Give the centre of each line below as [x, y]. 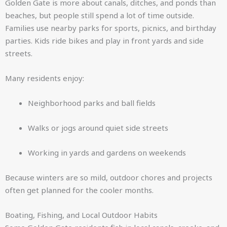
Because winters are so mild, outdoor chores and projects [109, 177]
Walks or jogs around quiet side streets [98, 128]
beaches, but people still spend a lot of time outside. [100, 15]
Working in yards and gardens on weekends [107, 153]
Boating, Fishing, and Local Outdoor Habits [81, 215]
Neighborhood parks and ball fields [92, 103]
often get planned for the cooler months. [79, 190]
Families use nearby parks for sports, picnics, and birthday [111, 28]
